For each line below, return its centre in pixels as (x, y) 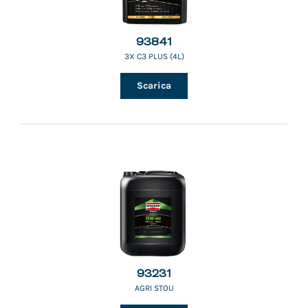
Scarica (154, 86)
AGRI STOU (154, 288)
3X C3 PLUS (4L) (154, 56)
